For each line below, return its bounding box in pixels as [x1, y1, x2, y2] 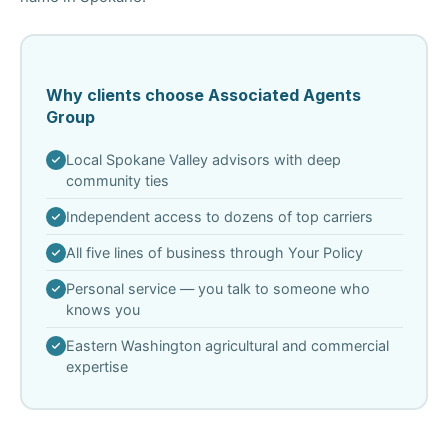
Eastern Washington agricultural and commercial [65, 337, 389, 354]
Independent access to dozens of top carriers [65, 208, 373, 225]
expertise [65, 358, 128, 375]
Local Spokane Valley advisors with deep [65, 151, 341, 168]
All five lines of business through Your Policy [65, 244, 363, 261]
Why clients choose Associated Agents [45, 85, 361, 105]
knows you [65, 301, 140, 318]
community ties [65, 172, 169, 189]
